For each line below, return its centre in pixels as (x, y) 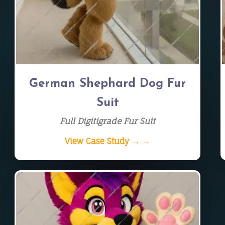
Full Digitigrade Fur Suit (108, 121)
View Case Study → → (108, 141)
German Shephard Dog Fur (108, 84)
